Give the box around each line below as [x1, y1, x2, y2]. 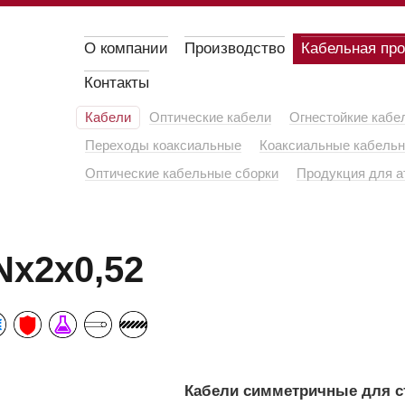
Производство [184, 40, 285, 57]
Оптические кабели [149, 109, 271, 125]
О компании [84, 40, 168, 57]
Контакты [84, 74, 149, 91]
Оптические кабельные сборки [85, 165, 278, 181]
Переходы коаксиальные [85, 137, 241, 153]
